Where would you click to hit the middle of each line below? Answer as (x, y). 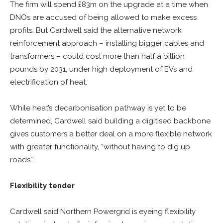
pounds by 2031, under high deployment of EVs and (101, 69)
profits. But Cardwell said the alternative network (96, 30)
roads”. (22, 160)
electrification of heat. (49, 82)
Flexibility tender (42, 186)
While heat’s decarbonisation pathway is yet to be (98, 108)
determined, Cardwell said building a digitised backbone (110, 121)
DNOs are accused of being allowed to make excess (103, 17)
